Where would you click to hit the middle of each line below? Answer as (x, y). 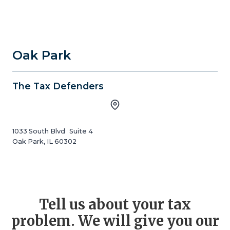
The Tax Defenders (58, 86)
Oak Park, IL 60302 (44, 141)
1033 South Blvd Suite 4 (53, 131)
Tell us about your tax (115, 204)
